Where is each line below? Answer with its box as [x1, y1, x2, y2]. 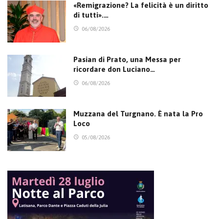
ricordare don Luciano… [73, 65, 155, 74]
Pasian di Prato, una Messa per [73, 55, 181, 64]
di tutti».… [73, 11, 109, 20]
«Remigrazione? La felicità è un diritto [73, 1, 208, 10]
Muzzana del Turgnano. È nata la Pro [73, 109, 203, 118]
